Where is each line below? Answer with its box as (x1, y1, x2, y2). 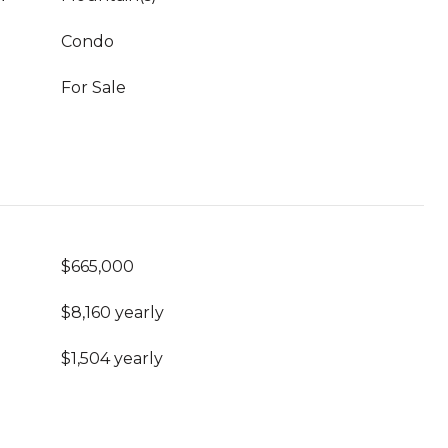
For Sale (61, 78, 126, 97)
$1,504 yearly (61, 349, 163, 368)
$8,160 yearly (61, 303, 164, 322)
